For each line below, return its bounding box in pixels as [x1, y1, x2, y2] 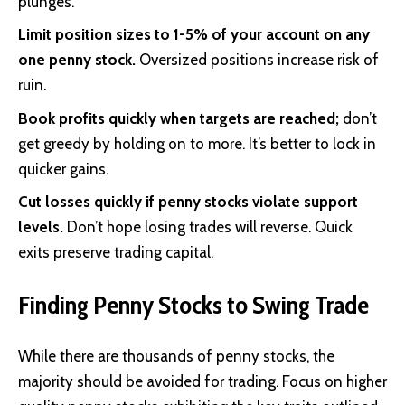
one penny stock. [18, 51, 139, 70]
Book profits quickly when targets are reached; [18, 108, 339, 127]
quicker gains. [18, 159, 108, 178]
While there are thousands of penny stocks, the [18, 347, 334, 366]
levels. [18, 218, 67, 237]
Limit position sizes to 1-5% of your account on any [18, 25, 370, 44]
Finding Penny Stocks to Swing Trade [18, 288, 369, 320]
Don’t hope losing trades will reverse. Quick [67, 218, 353, 237]
